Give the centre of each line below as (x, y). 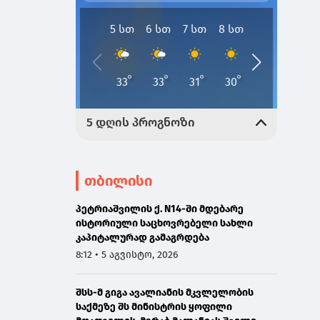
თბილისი (118, 180)
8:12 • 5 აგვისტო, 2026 (126, 254)
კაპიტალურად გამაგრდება (142, 237)
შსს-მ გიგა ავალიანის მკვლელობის (164, 292)
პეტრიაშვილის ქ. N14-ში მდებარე (159, 209)
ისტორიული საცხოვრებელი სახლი (164, 223)
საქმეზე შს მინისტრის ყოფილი (154, 306)
